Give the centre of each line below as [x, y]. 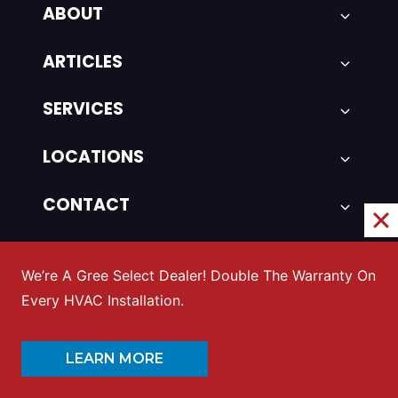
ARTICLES [82, 61]
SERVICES [83, 109]
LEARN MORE [115, 358]
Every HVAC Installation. [103, 300]
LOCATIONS [93, 157]
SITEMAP [79, 252]
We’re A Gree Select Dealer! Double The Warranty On [199, 275]
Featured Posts [123, 322]
